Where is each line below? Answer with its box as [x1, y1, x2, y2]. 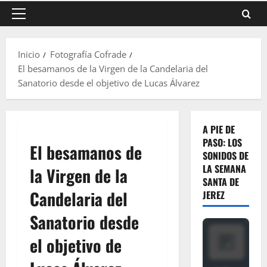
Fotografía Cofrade [50, 48, 126, 60]
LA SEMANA [202, 162, 246, 176]
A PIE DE [202, 122, 235, 136]
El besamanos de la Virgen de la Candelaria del [18, 63, 208, 74]
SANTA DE [202, 175, 239, 189]
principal [18, 28, 54, 40]
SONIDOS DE [202, 148, 249, 163]
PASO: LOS [202, 135, 242, 150]
